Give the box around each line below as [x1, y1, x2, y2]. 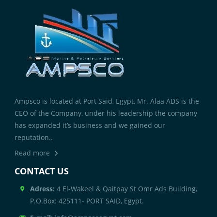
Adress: [30, 184, 55, 193]
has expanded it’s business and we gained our [15, 120, 165, 130]
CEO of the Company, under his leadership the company [15, 108, 197, 118]
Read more [15, 148, 50, 157]
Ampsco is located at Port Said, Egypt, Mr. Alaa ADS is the [15, 96, 199, 106]
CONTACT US [15, 165, 69, 177]
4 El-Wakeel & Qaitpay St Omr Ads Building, [55, 184, 198, 193]
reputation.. [15, 132, 53, 142]
